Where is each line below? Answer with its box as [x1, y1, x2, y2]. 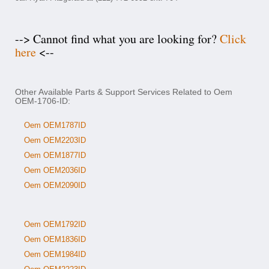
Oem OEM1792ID [24, 220, 86, 229]
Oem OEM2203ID [24, 136, 86, 145]
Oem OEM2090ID [24, 181, 86, 190]
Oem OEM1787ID [24, 121, 86, 130]
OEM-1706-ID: [15, 96, 70, 106]
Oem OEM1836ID [24, 235, 86, 244]
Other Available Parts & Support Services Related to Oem [15, 87, 232, 97]
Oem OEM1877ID [24, 151, 86, 160]
